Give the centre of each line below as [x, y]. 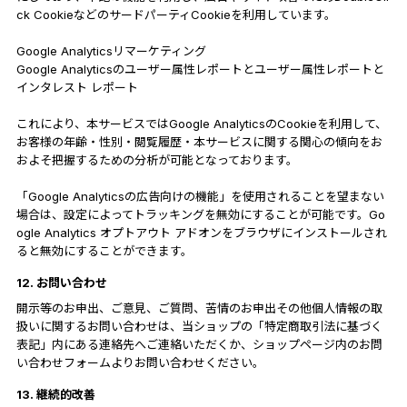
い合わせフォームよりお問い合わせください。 [140, 362]
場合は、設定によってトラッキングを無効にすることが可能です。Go [200, 214]
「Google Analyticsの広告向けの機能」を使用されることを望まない [200, 196]
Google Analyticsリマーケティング [111, 50]
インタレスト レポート [77, 87]
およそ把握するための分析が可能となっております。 [157, 159]
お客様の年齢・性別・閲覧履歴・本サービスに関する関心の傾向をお [199, 141]
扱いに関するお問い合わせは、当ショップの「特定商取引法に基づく [199, 326]
